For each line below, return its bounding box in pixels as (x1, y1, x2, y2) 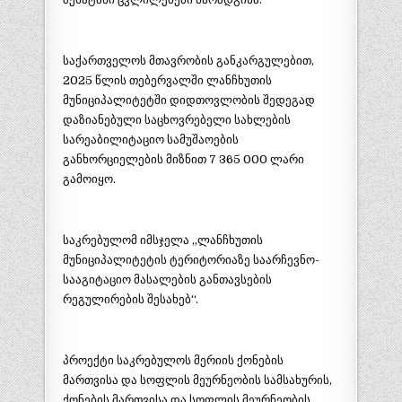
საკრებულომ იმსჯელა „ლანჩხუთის (62, 233, 263, 248)
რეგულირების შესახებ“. (62, 293, 198, 307)
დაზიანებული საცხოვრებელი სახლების (62, 113, 291, 127)
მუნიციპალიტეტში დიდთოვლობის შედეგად (62, 93, 315, 108)
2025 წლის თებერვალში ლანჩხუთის (62, 74, 272, 88)
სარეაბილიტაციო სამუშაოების (62, 133, 239, 147)
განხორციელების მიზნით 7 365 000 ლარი (62, 153, 304, 167)
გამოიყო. (62, 172, 116, 187)
